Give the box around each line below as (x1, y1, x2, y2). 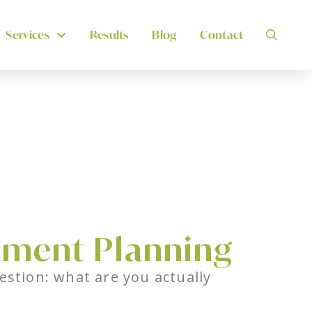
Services (6, 27, 49, 42)
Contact (200, 27, 244, 42)
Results (89, 27, 129, 42)
